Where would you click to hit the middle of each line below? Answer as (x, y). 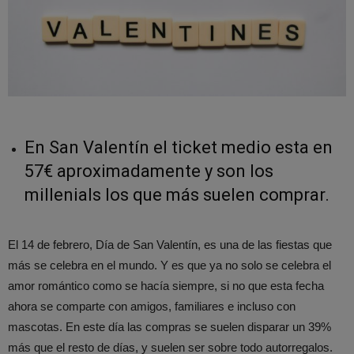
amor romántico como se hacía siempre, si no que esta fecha (166, 286)
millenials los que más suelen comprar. (177, 195)
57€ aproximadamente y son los (149, 171)
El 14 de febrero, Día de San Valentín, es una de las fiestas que (170, 245)
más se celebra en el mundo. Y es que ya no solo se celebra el (169, 265)
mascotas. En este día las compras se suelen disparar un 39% (169, 327)
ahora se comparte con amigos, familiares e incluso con (152, 307)
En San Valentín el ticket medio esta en (179, 148)
